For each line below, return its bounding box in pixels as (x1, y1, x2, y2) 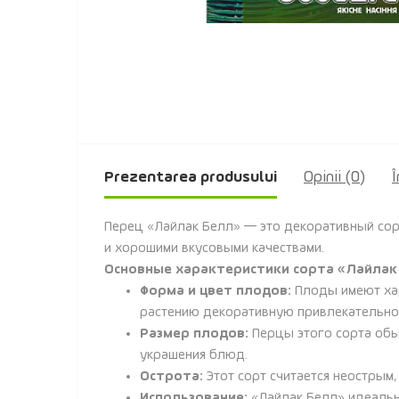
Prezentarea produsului (104, 169, 277, 185)
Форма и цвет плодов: (140, 284, 291, 298)
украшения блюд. (140, 348, 248, 362)
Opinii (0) (304, 169, 365, 185)
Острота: (140, 370, 203, 384)
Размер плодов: (140, 327, 248, 341)
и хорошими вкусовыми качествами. (104, 241, 324, 256)
